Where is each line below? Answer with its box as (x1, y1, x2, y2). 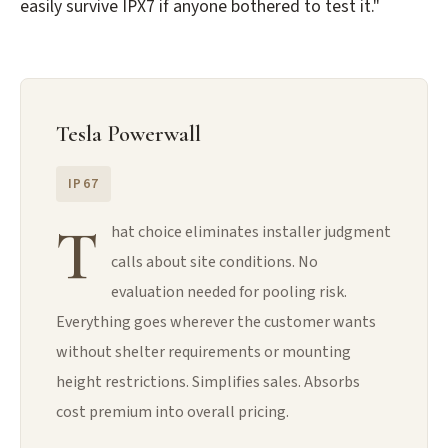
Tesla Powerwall (56, 120, 201, 148)
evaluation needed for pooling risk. (111, 281, 347, 304)
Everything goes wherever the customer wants (56, 311, 376, 334)
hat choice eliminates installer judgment (111, 221, 391, 244)
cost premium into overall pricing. (56, 401, 289, 424)
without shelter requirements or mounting (56, 341, 351, 364)
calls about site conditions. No (111, 251, 318, 274)
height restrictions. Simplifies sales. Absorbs (56, 371, 360, 394)
